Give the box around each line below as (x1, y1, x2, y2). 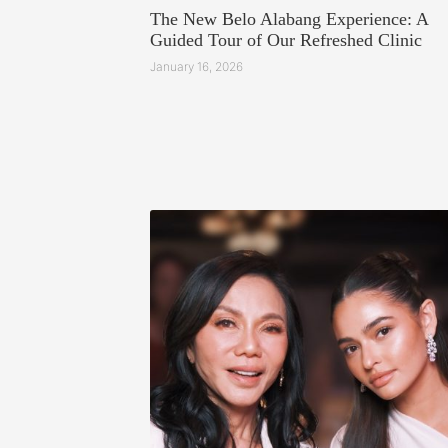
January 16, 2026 (150, 58, 243, 74)
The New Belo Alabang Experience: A (150, 9, 428, 30)
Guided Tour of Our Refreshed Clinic (150, 30, 422, 51)
